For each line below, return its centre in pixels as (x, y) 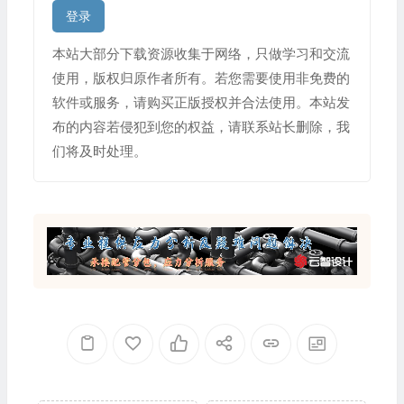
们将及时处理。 (99, 151)
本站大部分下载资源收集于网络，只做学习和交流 (201, 53)
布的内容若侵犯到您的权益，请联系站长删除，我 (201, 126)
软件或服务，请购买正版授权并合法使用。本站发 (201, 102)
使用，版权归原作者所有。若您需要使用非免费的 (201, 78)
